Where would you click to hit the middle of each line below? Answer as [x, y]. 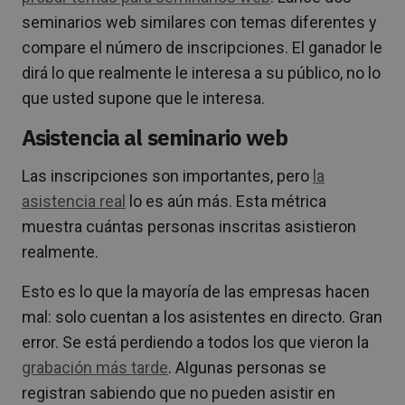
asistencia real [74, 201]
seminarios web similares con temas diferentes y [199, 22]
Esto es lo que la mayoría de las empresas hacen [196, 291]
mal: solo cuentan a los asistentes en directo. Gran [202, 316]
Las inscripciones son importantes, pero [167, 175]
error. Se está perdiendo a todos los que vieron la [195, 342]
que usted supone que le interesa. [143, 98]
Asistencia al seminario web [155, 137]
